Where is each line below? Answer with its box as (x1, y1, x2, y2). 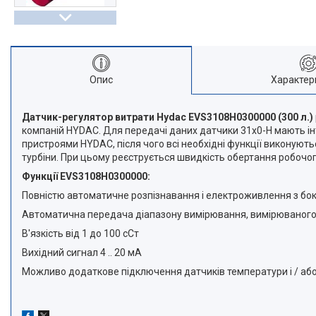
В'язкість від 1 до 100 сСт (22, 228, 139, 239)
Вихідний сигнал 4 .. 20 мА (22, 247, 142, 258)
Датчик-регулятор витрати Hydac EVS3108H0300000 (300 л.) (22, 111, 313, 123)
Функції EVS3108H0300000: (22, 171, 150, 182)
